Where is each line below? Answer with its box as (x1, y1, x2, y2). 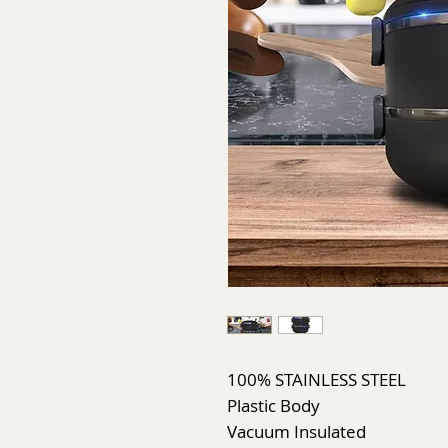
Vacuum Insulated (227, 420, 366, 444)
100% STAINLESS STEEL (227, 368, 406, 392)
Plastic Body (227, 394, 320, 418)
